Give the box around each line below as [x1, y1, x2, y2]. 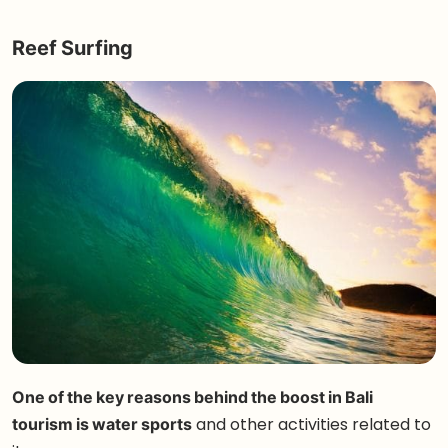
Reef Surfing [12, 34, 133, 62]
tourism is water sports [12, 413, 192, 436]
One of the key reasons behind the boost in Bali [12, 386, 373, 409]
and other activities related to [192, 413, 431, 436]
